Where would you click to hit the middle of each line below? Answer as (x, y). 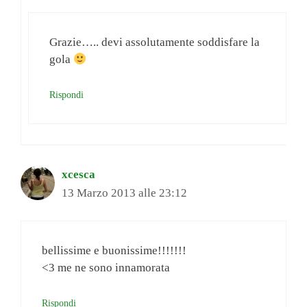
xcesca (78, 174)
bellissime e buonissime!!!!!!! (114, 251)
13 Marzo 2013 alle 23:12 (124, 193)
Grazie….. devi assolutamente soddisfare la (155, 42)
